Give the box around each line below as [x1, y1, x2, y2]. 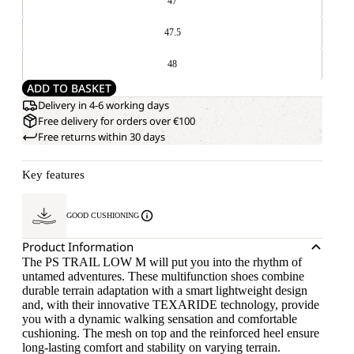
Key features [22, 168, 85, 182]
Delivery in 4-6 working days [38, 98, 169, 113]
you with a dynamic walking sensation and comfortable [22, 312, 297, 326]
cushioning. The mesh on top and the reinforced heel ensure [22, 326, 319, 341]
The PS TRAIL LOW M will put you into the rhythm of [22, 255, 302, 269]
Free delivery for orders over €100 [38, 114, 195, 129]
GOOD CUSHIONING [66, 211, 139, 220]
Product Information [22, 239, 134, 255]
